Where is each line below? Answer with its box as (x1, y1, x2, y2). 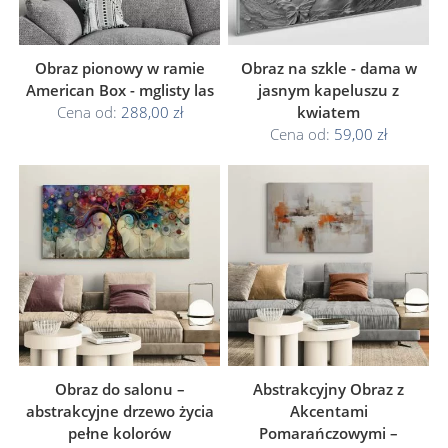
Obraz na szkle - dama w (240, 58, 417, 78)
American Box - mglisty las (25, 80, 214, 100)
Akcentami (289, 401, 368, 421)
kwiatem (297, 102, 360, 122)
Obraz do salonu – (54, 379, 185, 399)
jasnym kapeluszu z (258, 80, 399, 100)
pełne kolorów (68, 423, 171, 443)
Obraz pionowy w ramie (34, 58, 205, 78)
